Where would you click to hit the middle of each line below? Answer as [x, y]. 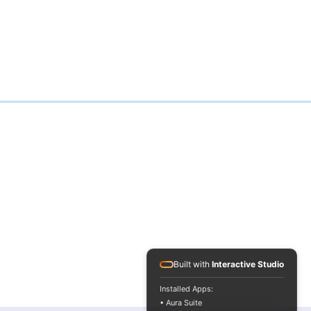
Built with [193, 264]
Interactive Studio [248, 264]
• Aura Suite [181, 303]
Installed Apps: [186, 289]
